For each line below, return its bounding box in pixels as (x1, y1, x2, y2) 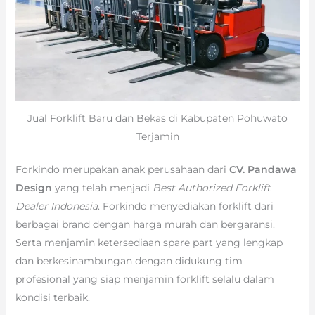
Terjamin (136, 129, 179, 143)
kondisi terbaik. (15, 290, 90, 304)
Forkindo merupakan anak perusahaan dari (15, 162, 229, 176)
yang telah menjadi (51, 181, 153, 194)
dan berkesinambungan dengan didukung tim (15, 254, 243, 267)
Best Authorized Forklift (152, 181, 271, 194)
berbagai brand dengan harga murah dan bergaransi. (15, 217, 275, 231)
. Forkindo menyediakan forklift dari (97, 199, 274, 212)
